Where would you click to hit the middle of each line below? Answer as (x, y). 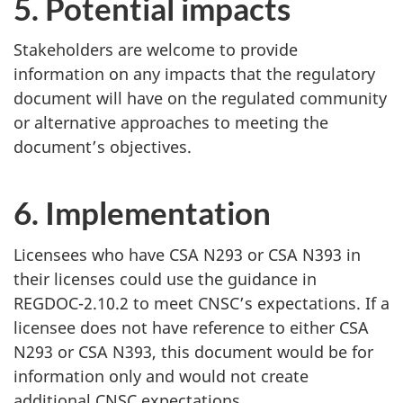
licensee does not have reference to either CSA (191, 327)
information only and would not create (161, 376)
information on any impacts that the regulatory (194, 74)
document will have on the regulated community (200, 99)
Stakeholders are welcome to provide (156, 50)
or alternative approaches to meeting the (171, 123)
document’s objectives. (105, 147)
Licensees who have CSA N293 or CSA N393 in (187, 254)
